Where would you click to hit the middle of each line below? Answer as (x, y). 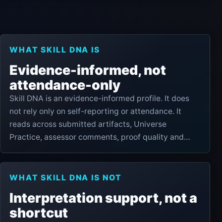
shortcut (39, 212)
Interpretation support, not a (103, 197)
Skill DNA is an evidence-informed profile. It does (99, 98)
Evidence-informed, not (88, 70)
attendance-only (65, 84)
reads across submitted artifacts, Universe (88, 124)
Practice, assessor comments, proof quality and (97, 137)
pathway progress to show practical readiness (94, 150)
